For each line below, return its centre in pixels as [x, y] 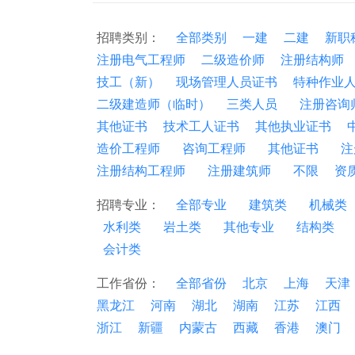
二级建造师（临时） [154, 104]
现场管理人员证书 [227, 82]
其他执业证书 [293, 126]
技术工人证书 [201, 126]
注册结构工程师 [144, 171]
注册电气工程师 [141, 60]
